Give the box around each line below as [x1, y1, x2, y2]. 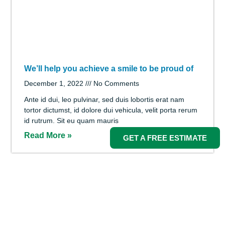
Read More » [24, 126, 72, 135]
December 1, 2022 [24, 74, 85, 83]
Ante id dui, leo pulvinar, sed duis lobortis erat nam [24, 90, 184, 99]
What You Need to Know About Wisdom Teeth [24, 59, 198, 68]
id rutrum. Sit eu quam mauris [24, 111, 119, 120]
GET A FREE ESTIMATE [123, 134, 207, 142]
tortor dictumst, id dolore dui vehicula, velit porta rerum [24, 101, 197, 109]
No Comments [91, 74, 139, 83]
